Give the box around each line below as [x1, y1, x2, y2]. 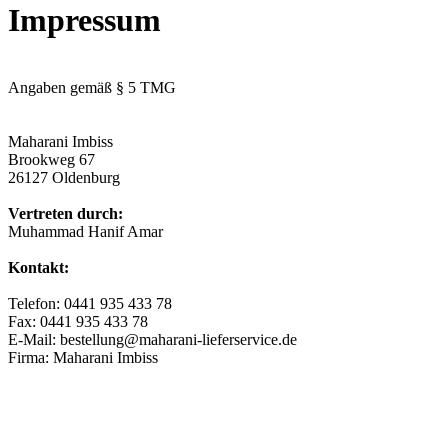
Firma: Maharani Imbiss [8, 348, 158, 366]
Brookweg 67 [8, 150, 95, 168]
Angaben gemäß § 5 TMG [8, 78, 176, 96]
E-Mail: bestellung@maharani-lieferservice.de [8, 330, 297, 348]
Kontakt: [8, 258, 69, 276]
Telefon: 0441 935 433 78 [8, 294, 172, 312]
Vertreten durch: [8, 204, 123, 222]
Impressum [8, 2, 161, 39]
